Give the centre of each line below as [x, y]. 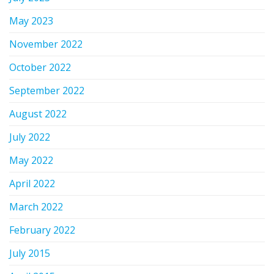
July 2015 [30, 253]
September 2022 [47, 90]
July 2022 [30, 137]
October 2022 [40, 67]
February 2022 [42, 230]
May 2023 [31, 20]
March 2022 [36, 206]
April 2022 [32, 183]
